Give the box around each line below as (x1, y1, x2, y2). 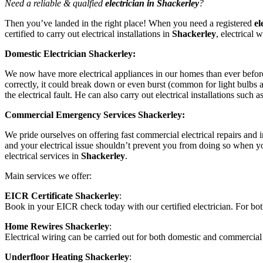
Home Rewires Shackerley (5, 221, 109, 232)
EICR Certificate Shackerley (5, 191, 119, 201)
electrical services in (5, 151, 81, 161)
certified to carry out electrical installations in (5, 29, 172, 39)
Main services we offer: (5, 171, 92, 181)
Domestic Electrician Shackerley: (5, 49, 136, 59)
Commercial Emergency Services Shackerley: (5, 110, 185, 120)
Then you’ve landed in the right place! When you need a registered (5, 18, 252, 29)
